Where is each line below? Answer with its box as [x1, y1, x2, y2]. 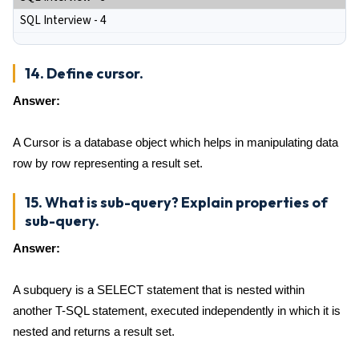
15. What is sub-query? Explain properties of [25, 193, 328, 212]
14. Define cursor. [25, 64, 143, 83]
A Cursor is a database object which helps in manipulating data [13, 135, 338, 149]
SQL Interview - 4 [20, 12, 106, 29]
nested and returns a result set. [13, 325, 175, 338]
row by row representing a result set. [13, 156, 203, 170]
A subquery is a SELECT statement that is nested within [13, 283, 305, 296]
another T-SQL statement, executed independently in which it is [13, 304, 341, 317]
